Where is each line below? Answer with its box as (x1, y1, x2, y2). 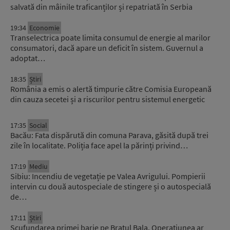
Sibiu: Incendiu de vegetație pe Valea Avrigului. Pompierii (10, 171, 205, 182)
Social (29, 121, 47, 130)
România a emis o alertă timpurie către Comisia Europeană (10, 84, 212, 94)
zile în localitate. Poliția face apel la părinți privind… (10, 140, 188, 151)
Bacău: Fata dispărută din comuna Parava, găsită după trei (10, 130, 208, 141)
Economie (29, 23, 60, 33)
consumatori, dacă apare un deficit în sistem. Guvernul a (10, 43, 203, 53)
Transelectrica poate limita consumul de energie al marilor (10, 32, 210, 43)
